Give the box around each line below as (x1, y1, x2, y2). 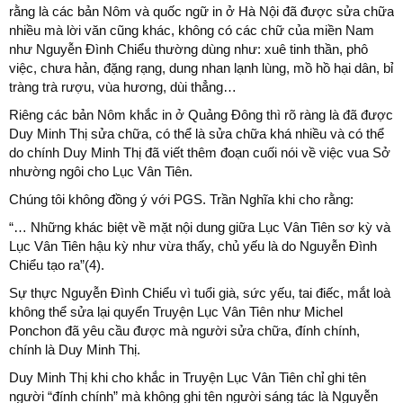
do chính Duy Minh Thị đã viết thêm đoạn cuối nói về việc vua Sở (9, 144, 390, 160)
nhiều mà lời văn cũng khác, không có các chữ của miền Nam (9, 22, 374, 38)
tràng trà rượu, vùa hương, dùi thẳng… (9, 78, 237, 94)
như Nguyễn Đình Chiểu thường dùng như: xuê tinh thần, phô (9, 40, 368, 57)
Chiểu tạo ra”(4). (9, 256, 104, 273)
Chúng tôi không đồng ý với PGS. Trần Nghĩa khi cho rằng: (9, 191, 354, 207)
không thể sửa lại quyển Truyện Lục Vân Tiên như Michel (9, 303, 343, 319)
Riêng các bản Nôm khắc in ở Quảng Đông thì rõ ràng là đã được (9, 106, 393, 122)
